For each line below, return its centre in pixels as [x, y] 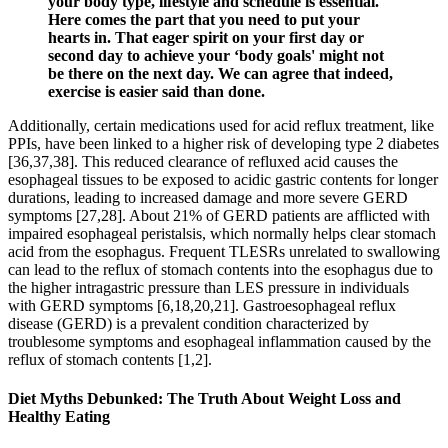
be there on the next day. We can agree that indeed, [220, 73]
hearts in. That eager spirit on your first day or [206, 37]
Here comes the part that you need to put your [204, 19]
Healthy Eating [59, 416]
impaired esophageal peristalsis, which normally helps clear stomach [222, 233]
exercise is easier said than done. [156, 91]
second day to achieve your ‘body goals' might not [216, 55]
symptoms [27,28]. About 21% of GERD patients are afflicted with [219, 215]
